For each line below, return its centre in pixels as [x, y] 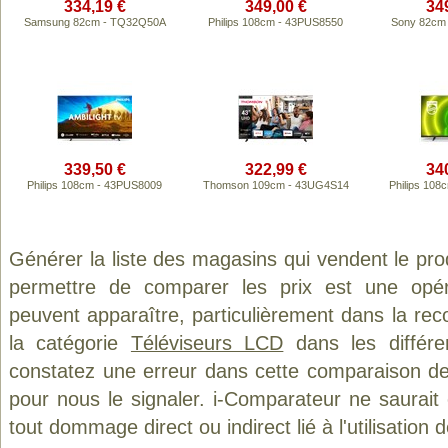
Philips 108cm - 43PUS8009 [94, 185]
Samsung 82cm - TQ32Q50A [94, 22]
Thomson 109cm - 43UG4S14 [275, 185]
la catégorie [70, 343]
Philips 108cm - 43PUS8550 [275, 22]
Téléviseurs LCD [207, 343]
